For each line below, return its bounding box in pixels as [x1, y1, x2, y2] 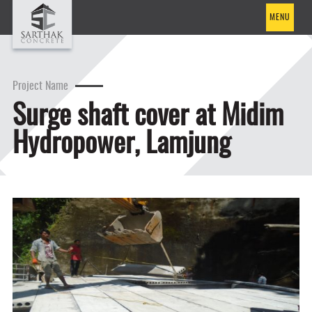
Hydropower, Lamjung [12, 131, 231, 159]
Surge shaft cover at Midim [12, 103, 283, 131]
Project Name [12, 81, 68, 92]
